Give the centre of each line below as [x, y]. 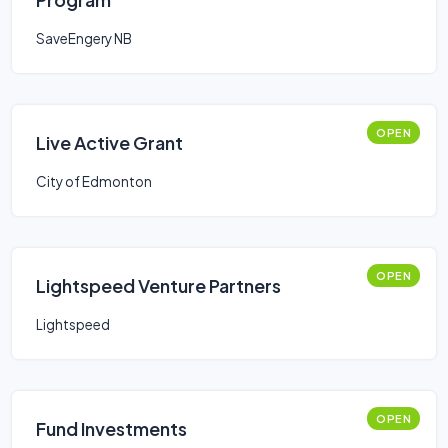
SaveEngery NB [84, 38]
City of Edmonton [94, 181]
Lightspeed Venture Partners [158, 285]
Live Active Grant [109, 142]
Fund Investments [111, 428]
